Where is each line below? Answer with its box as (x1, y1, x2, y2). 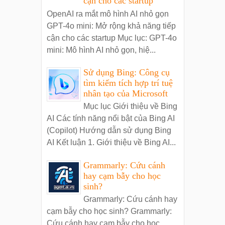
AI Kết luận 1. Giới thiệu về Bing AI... (46, 138, 176, 147)
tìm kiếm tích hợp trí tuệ (83, 77, 173, 88)
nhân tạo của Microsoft (83, 88, 168, 98)
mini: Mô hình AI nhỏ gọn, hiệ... (46, 45, 156, 54)
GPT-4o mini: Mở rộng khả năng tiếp (46, 21, 176, 30)
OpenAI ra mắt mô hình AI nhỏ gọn (46, 9, 169, 18)
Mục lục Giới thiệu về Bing (83, 102, 177, 111)
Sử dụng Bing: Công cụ (83, 67, 170, 77)
